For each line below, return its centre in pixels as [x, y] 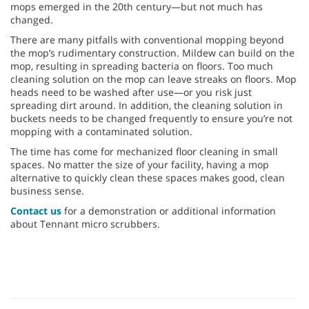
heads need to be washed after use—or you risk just [131, 92]
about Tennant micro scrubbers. [85, 223]
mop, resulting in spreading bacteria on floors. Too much [142, 66]
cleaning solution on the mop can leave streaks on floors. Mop [153, 79]
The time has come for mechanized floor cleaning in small [144, 151]
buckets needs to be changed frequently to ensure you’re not [151, 118]
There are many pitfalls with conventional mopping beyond [147, 39]
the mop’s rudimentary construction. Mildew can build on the [152, 52]
